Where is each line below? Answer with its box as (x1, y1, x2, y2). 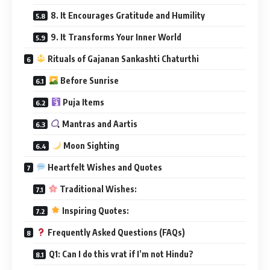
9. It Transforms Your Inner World (51, 31, 181, 42)
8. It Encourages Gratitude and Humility (51, 10, 205, 20)
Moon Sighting (61, 140, 119, 151)
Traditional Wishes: (57, 183, 137, 194)
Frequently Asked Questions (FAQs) (45, 227, 185, 237)
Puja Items (60, 96, 104, 107)
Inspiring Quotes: (60, 205, 129, 216)
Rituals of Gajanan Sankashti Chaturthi (45, 53, 199, 64)
